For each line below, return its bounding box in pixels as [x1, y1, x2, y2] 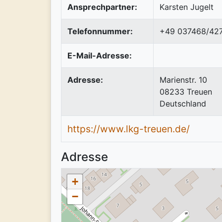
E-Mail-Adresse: [67, 50, 132, 60]
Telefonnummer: [67, 26, 133, 36]
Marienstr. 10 [160, 74, 207, 85]
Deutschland [160, 98, 206, 109]
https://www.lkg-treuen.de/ [67, 122, 190, 135]
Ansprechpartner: [67, 1, 137, 12]
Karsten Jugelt [160, 1, 214, 12]
